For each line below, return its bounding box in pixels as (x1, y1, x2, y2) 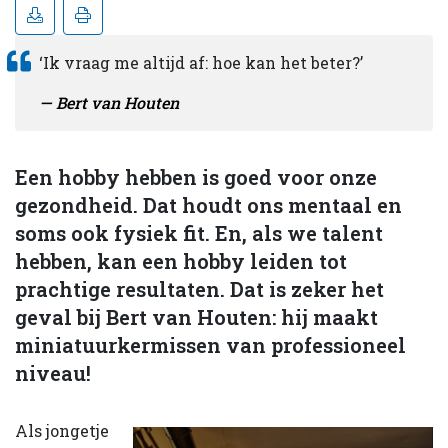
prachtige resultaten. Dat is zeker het (15, 275, 384, 302)
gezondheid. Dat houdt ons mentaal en (15, 191, 402, 218)
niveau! (15, 359, 91, 386)
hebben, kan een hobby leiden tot (15, 247, 347, 274)
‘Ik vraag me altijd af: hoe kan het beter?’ (39, 51, 363, 73)
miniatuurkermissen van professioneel (15, 331, 406, 358)
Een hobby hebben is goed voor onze (15, 163, 377, 190)
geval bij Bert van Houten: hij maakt (15, 303, 378, 330)
